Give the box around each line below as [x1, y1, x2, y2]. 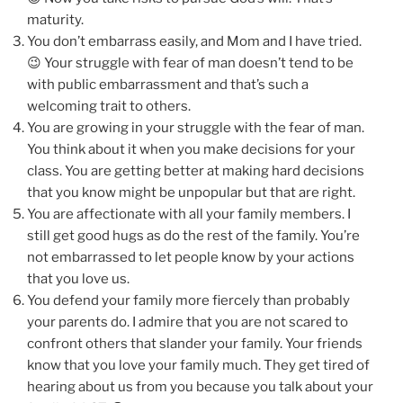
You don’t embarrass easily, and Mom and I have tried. [27, 32, 362, 49]
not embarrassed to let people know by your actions [27, 248, 354, 265]
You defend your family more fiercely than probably [27, 291, 350, 309]
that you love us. [27, 270, 130, 287]
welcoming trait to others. [27, 97, 191, 114]
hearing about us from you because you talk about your [27, 378, 373, 395]
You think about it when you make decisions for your [27, 140, 355, 157]
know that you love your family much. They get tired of [27, 356, 370, 373]
